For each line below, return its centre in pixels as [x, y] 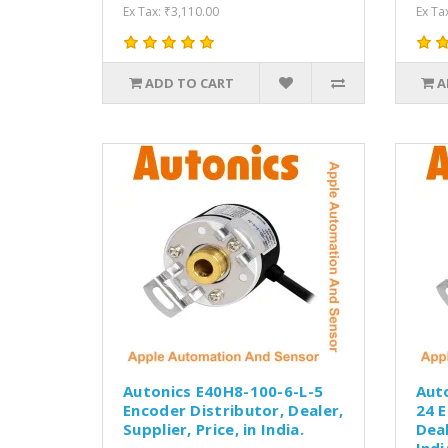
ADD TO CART [189, 82]
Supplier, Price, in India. [213, 428]
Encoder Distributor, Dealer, [233, 409]
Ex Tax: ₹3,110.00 [171, 11]
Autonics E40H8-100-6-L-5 [223, 390]
